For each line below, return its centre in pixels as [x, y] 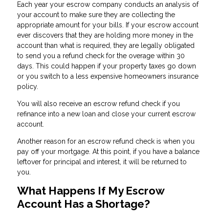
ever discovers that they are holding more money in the [105, 35]
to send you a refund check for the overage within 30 [101, 55]
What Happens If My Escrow [91, 190]
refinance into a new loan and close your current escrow [106, 114]
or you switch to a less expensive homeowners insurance [108, 76]
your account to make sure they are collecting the [96, 14]
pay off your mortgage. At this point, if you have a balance [108, 151]
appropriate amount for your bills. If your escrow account [108, 25]
